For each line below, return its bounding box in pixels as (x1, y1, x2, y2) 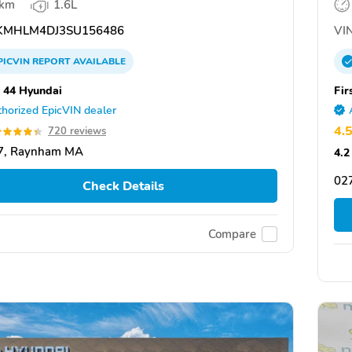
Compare (208, 225, 256, 242)
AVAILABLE (71, 55, 126, 68)
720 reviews (48, 124, 106, 138)
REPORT (32, 55, 71, 68)
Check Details (82, 177, 164, 195)
